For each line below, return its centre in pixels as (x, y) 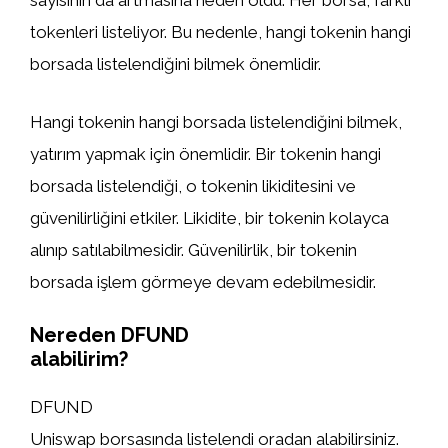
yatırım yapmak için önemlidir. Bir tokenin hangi (205, 153)
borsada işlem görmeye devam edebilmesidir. (203, 281)
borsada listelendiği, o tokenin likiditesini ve (193, 185)
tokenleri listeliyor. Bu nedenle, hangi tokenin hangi (220, 32)
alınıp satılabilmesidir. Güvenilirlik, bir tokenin (193, 249)
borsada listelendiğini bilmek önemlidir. (175, 64)
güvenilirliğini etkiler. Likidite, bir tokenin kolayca (209, 217)
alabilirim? (79, 359)
